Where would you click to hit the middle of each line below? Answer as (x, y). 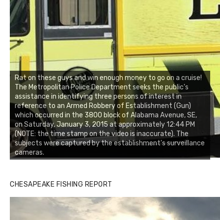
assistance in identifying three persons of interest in (98, 97)
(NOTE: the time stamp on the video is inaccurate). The (102, 134)
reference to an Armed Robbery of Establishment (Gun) (103, 106)
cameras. (29, 153)
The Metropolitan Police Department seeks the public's (102, 87)
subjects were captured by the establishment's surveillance (110, 143)
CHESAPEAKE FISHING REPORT (61, 185)
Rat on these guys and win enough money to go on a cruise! (108, 78)
